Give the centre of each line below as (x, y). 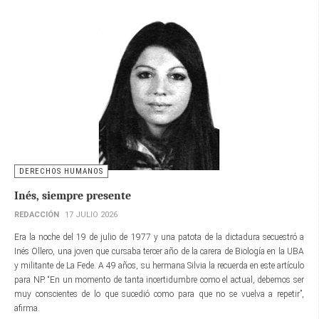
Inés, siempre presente (73, 196)
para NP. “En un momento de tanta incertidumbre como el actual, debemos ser (159, 280)
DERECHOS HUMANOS (61, 172)
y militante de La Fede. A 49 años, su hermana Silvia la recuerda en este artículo (159, 266)
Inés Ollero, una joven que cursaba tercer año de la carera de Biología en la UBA (159, 252)
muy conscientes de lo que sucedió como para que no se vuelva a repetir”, (159, 294)
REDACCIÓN (37, 215)
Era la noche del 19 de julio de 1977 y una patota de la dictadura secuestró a (159, 237)
